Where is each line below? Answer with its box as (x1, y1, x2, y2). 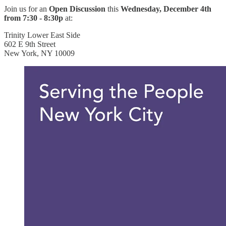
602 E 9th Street (4, 40, 55, 49)
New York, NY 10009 (4, 49, 75, 58)
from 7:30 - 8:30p (4, 14, 65, 23)
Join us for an (4, 5, 49, 14)
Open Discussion (49, 5, 107, 14)
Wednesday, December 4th (121, 5, 211, 14)
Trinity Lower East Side (4, 31, 80, 40)
